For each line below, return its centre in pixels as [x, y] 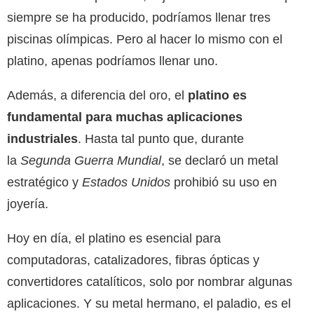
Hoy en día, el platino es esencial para [114, 238]
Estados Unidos [126, 182]
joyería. [28, 204]
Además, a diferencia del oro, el [97, 95]
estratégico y [45, 182]
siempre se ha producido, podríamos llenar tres [139, 17]
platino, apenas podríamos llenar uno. [112, 61]
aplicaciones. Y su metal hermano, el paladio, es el [149, 303]
